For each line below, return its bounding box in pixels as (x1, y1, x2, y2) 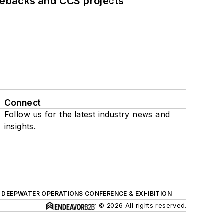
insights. (4, 121, 36, 131)
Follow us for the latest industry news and (4, 109, 170, 119)
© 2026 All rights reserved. (99, 201, 186, 209)
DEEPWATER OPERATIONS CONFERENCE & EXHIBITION (1, 189, 172, 197)
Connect (4, 97, 41, 108)
